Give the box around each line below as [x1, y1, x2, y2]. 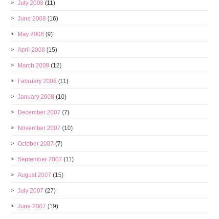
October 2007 [18, 140, 54, 147]
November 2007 [18, 125, 61, 131]
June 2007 [18, 203, 46, 210]
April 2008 [18, 46, 45, 53]
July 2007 [18, 187, 44, 194]
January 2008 [18, 93, 55, 100]
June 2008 [18, 15, 46, 22]
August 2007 [18, 172, 52, 178]
